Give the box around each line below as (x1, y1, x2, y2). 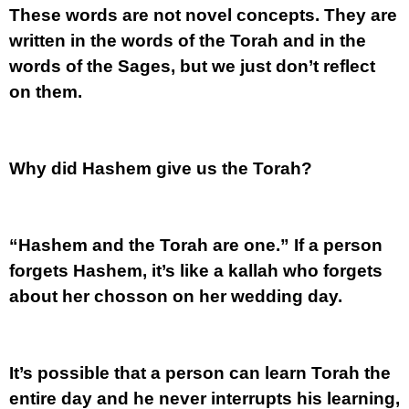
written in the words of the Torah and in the (9, 31, 366, 50)
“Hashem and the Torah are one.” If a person (9, 236, 383, 255)
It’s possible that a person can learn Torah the (9, 363, 391, 383)
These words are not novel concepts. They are (9, 5, 397, 25)
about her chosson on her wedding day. (9, 287, 342, 306)
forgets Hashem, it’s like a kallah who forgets (9, 261, 383, 280)
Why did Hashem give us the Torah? (9, 159, 312, 178)
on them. (9, 82, 82, 101)
